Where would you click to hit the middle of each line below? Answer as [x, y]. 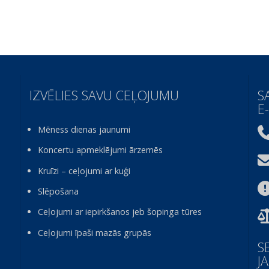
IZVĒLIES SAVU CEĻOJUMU [104, 95]
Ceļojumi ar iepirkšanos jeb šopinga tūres [120, 212]
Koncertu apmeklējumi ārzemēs [101, 150]
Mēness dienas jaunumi [84, 129]
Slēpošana [59, 192]
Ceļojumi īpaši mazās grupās [95, 232]
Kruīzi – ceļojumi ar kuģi [84, 171]
